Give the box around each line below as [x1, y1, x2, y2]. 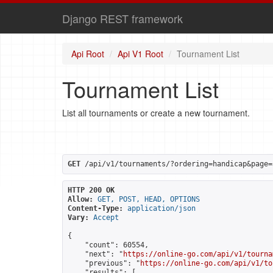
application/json [127, 204, 196, 213]
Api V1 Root [118, 48, 163, 60]
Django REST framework [62, 10, 183, 26]
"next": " [68, 250, 123, 258]
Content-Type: [68, 204, 123, 213]
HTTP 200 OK [68, 186, 115, 194]
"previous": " [68, 259, 140, 268]
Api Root [71, 48, 104, 60]
